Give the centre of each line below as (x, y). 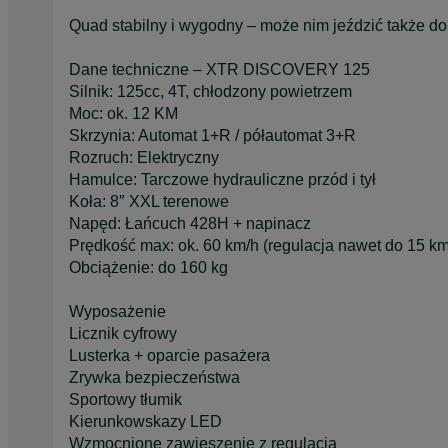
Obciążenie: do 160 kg (148, 267)
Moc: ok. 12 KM (123, 113)
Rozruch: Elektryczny (144, 157)
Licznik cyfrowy (123, 333)
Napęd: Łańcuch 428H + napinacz (190, 223)
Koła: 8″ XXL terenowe (149, 201)
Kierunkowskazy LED (145, 421)
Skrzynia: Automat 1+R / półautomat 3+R (212, 135)
